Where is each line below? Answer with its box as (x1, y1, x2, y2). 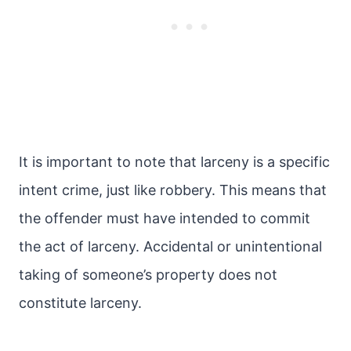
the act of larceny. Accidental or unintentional (19, 238, 322, 255)
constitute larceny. (19, 295, 142, 311)
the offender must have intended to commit (19, 210, 310, 226)
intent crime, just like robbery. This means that (19, 182, 327, 198)
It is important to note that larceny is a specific (19, 154, 330, 170)
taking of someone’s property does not (19, 266, 277, 283)
